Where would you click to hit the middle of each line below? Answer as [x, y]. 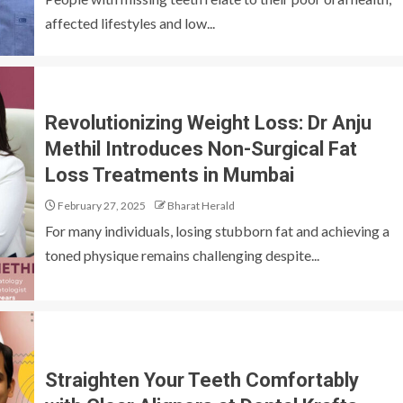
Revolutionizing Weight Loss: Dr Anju [208, 122]
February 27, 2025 [101, 205]
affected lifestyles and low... [130, 23]
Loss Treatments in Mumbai [170, 175]
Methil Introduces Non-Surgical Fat [201, 148]
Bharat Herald [201, 205]
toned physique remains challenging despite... [182, 255]
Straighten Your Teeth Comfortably [202, 380]
